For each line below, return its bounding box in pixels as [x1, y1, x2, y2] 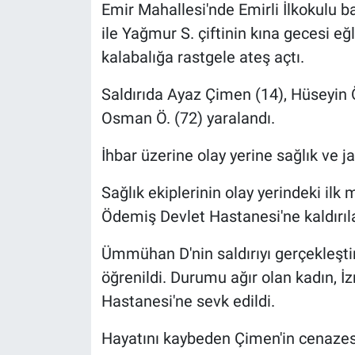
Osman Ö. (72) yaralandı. [101, 108, 275, 128]
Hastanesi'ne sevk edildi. [101, 291, 275, 311]
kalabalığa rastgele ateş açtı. [101, 47, 304, 67]
